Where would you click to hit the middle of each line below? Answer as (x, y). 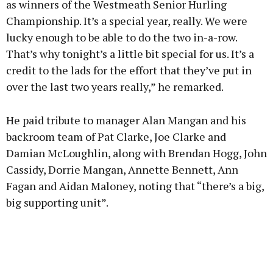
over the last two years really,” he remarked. (115, 87)
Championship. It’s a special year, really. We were (127, 21)
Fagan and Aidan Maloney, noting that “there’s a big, (135, 186)
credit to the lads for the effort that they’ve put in (129, 70)
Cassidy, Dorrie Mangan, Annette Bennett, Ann (122, 170)
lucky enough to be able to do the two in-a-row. (122, 37)
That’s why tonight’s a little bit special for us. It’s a (130, 54)
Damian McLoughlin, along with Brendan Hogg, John (136, 153)
